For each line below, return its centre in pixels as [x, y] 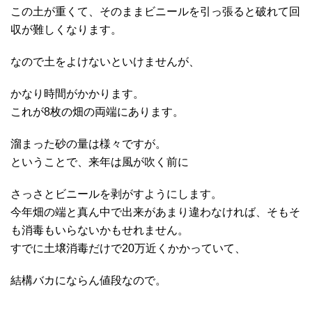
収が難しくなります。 [66, 30]
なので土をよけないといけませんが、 [105, 62]
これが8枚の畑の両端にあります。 [97, 112]
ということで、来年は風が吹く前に [100, 162]
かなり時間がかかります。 [77, 94]
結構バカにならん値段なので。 [88, 281]
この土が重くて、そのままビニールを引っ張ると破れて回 [155, 12]
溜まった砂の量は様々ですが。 [88, 144]
